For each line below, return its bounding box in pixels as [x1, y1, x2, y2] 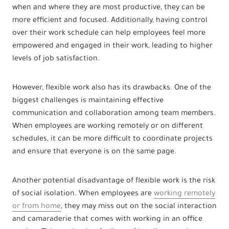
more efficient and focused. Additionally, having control [12, 16, 208, 25]
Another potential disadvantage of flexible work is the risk [12, 177, 215, 186]
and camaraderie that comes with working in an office [12, 215, 202, 224]
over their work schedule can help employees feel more [12, 29, 205, 38]
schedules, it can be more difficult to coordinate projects [12, 135, 213, 144]
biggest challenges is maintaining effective [12, 97, 164, 105]
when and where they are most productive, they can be [12, 4, 205, 12]
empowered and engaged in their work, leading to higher [12, 42, 213, 51]
